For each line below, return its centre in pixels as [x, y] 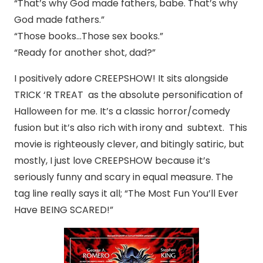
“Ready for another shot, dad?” [85, 53]
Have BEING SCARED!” [64, 210]
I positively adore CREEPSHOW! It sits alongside [121, 79]
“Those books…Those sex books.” [89, 36]
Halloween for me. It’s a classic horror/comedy [122, 112]
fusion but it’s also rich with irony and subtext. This [131, 128]
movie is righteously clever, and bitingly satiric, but [129, 144]
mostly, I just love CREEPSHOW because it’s [112, 161]
